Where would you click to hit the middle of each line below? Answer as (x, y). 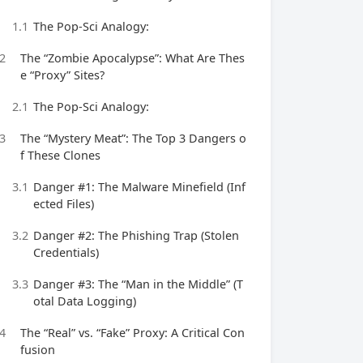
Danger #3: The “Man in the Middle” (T (138, 284)
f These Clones (60, 155)
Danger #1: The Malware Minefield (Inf (139, 187)
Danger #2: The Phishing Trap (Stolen (136, 235)
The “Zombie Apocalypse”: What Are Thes (132, 58)
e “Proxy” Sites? (62, 75)
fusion (38, 350)
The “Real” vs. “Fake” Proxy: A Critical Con (132, 333)
